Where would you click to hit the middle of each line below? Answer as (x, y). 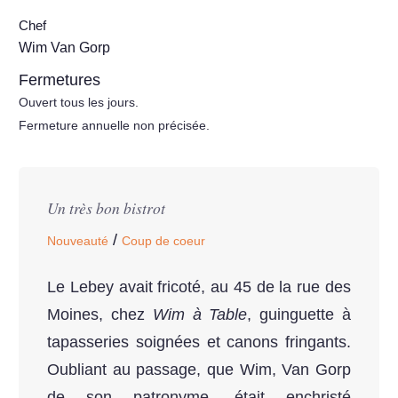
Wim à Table (200, 315)
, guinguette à (299, 315)
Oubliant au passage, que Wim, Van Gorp (199, 370)
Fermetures (60, 80)
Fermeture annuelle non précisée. (114, 125)
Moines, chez (100, 315)
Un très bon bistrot (106, 208)
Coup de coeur (163, 241)
